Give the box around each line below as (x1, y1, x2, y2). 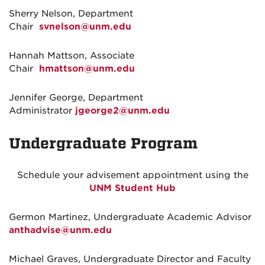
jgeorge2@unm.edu (75, 105, 170, 116)
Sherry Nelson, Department (9, 8, 133, 19)
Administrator (9, 105, 75, 116)
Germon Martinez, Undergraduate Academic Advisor (9, 212, 251, 222)
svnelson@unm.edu (39, 21, 131, 32)
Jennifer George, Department (9, 92, 143, 103)
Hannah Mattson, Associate (9, 50, 134, 61)
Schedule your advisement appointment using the (17, 170, 248, 180)
